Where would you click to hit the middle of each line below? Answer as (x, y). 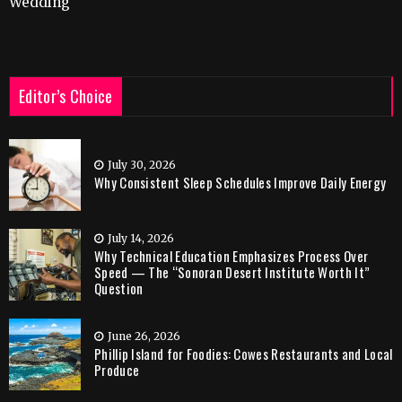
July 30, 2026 (142, 165)
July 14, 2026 (141, 239)
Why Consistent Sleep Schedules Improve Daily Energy (240, 183)
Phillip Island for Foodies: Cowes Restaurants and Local (244, 354)
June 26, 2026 (144, 336)
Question (119, 288)
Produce (117, 370)
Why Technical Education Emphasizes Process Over (232, 256)
